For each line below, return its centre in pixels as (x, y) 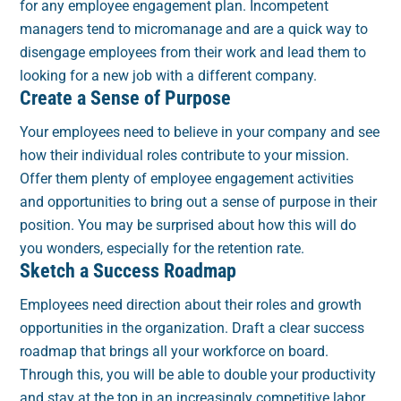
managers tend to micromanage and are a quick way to (194, 30)
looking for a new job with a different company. (169, 76)
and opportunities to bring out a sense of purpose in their (199, 202)
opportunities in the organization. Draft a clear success (192, 328)
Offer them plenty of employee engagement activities (187, 179)
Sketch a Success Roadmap (128, 271)
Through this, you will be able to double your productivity (198, 375)
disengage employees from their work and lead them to (193, 53)
